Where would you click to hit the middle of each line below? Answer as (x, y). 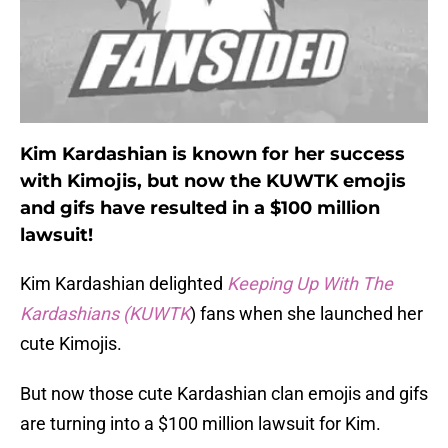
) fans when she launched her (306, 314)
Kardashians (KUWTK (105, 314)
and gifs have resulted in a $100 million (200, 208)
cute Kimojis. (71, 344)
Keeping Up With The (310, 284)
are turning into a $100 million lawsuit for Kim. (200, 424)
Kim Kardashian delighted (123, 284)
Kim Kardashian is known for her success (212, 154)
